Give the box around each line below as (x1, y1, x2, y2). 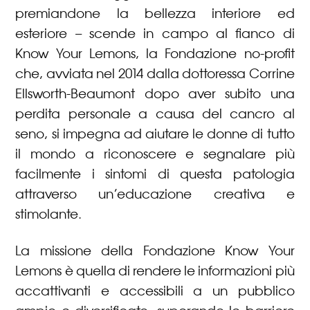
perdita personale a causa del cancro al (15, 105, 295, 122)
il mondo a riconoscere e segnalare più (15, 145, 295, 163)
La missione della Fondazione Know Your (15, 242, 295, 259)
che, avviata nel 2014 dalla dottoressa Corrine (15, 65, 295, 82)
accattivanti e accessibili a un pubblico (15, 282, 295, 300)
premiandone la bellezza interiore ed (15, 5, 295, 22)
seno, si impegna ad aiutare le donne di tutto (15, 125, 295, 143)
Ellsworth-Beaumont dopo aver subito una (15, 85, 295, 102)
